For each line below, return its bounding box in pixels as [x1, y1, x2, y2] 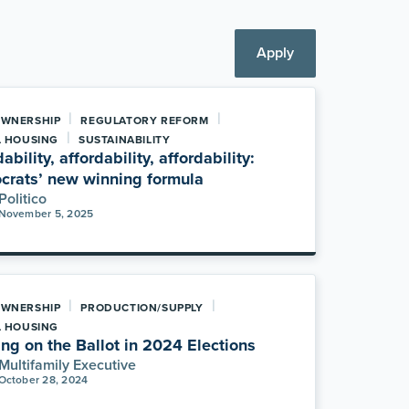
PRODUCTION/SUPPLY [80, 299, 204, 316]
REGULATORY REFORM [80, 112, 209, 129]
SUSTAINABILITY [78, 131, 171, 148]
